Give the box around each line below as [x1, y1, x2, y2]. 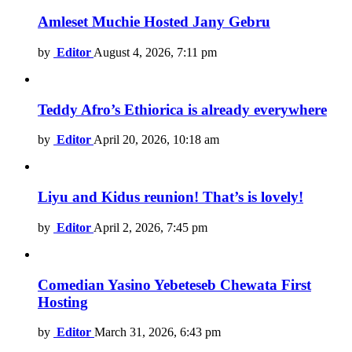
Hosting [38, 293, 88, 310]
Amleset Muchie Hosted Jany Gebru [38, 13, 270, 31]
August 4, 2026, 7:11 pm [93, 45, 217, 59]
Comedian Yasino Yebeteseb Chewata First [38, 276, 311, 293]
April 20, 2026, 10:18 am [93, 133, 219, 147]
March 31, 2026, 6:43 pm [94, 325, 221, 339]
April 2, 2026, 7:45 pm [93, 220, 207, 234]
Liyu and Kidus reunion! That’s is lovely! [38, 189, 303, 206]
